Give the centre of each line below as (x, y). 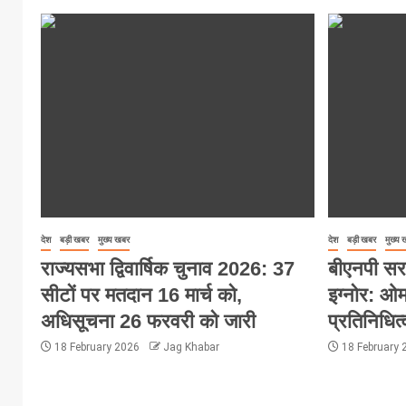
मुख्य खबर (114, 239)
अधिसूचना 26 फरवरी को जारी (148, 321)
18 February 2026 (97, 347)
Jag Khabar (191, 347)
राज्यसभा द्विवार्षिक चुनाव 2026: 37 (168, 268)
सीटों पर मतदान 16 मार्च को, (141, 295)
